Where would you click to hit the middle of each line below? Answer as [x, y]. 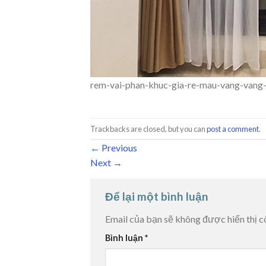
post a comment [233, 129]
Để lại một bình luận [158, 197]
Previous [118, 148]
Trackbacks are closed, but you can [148, 129]
